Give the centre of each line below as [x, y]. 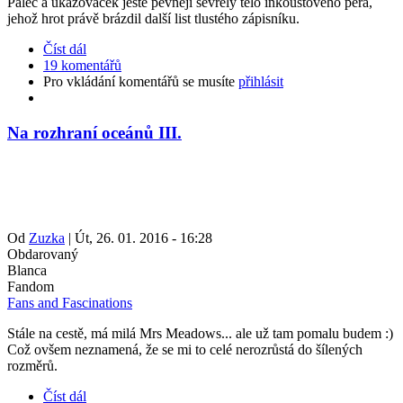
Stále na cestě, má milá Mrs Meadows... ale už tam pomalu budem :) [200, 334]
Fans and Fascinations [70, 303]
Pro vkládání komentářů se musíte [141, 81]
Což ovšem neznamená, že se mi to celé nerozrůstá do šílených [185, 350]
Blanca [27, 271]
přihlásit [261, 81]
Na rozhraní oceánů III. [94, 132]
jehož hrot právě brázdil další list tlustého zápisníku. [153, 18]
